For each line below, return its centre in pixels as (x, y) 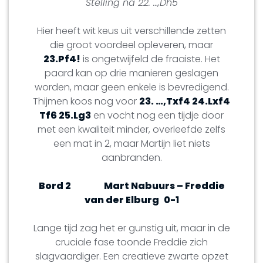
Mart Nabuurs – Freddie (164, 186)
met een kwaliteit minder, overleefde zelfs (131, 129)
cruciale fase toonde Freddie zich (131, 242)
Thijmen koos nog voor (86, 101)
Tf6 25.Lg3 (65, 115)
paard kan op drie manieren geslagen (131, 73)
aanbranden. (131, 157)
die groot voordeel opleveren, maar (131, 45)
